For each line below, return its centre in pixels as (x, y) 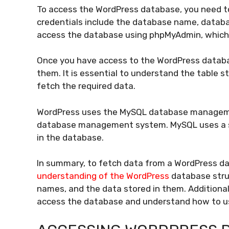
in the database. (70, 137)
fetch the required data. (86, 86)
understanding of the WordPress (103, 176)
